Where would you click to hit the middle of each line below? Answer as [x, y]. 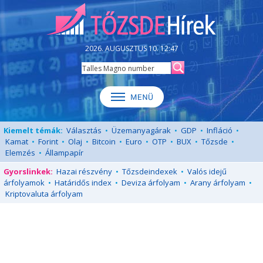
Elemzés [20, 153]
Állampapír [64, 153]
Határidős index [83, 183]
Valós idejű [207, 171]
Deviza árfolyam [151, 183]
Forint [48, 141]
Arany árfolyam [218, 183]
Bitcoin [104, 141]
